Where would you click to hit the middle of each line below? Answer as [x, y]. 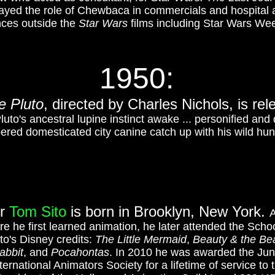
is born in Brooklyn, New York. [168, 211]
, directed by [83, 104]
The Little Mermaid [141, 239]
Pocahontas [80, 252]
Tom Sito [38, 211]
